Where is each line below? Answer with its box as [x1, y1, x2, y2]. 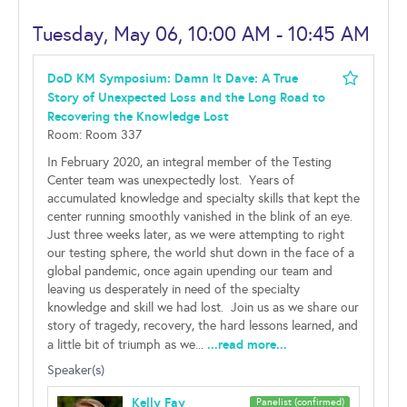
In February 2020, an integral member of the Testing [47, 154, 332, 170]
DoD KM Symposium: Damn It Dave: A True [47, 70, 298, 86]
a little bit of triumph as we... [47, 337, 207, 352]
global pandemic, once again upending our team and [47, 263, 333, 279]
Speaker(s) [47, 362, 104, 378]
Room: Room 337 [47, 127, 142, 143]
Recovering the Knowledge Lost [47, 108, 229, 124]
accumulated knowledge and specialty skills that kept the [47, 191, 360, 206]
